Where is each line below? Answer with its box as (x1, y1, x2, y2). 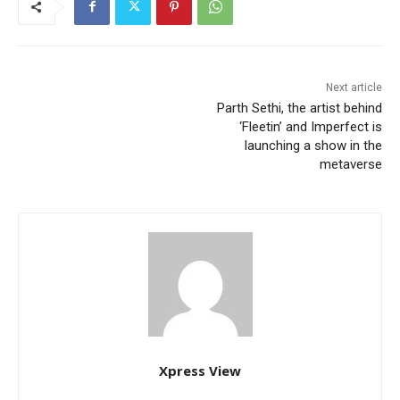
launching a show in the (244, 137, 382, 154)
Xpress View (159, 361, 241, 379)
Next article (325, 80, 382, 94)
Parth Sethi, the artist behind (216, 99, 382, 116)
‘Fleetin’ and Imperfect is (238, 118, 382, 135)
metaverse (319, 155, 382, 172)
